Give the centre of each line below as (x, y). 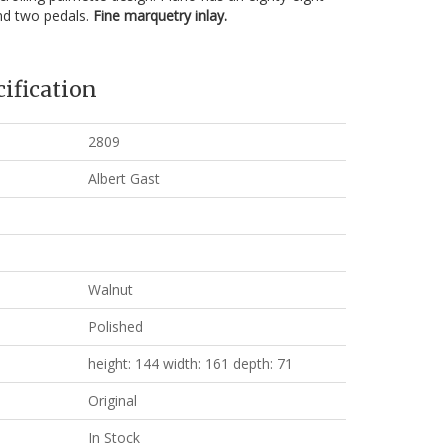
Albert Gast (123, 178)
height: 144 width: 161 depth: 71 (190, 363)
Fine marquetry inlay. (159, 15)
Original (112, 400)
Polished (115, 326)
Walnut (110, 289)
